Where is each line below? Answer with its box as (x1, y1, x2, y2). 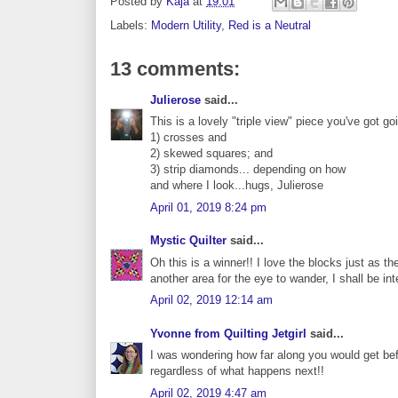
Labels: (110, 18, 151, 32)
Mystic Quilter (150, 234, 227, 248)
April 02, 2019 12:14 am (150, 293, 273, 307)
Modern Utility (151, 18, 221, 32)
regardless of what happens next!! (150, 364, 324, 378)
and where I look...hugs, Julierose (150, 179, 323, 193)
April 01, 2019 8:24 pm (150, 200, 267, 214)
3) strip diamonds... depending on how (150, 163, 346, 177)
